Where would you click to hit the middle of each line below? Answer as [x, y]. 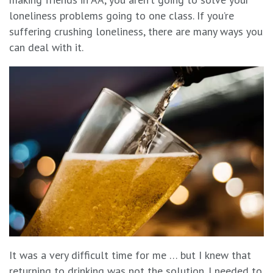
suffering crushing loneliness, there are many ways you [136, 32]
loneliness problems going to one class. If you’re [122, 16]
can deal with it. [46, 48]
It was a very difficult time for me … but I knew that [130, 255]
